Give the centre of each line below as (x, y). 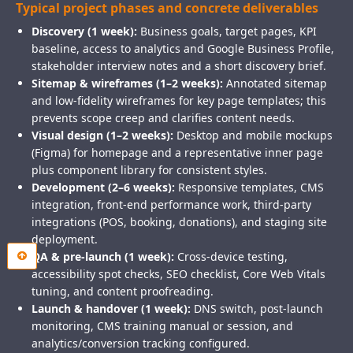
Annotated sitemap (275, 84)
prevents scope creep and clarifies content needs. (163, 118)
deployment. (65, 240)
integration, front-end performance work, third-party (171, 205)
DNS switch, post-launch (257, 309)
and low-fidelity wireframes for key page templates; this (179, 101)
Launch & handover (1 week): (111, 309)
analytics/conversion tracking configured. (141, 344)
